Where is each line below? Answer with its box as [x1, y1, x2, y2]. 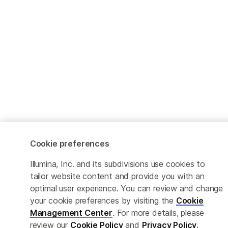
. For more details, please [112, 208, 205, 218]
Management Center [30, 208, 112, 218]
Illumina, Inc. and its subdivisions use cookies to [30, 159, 206, 169]
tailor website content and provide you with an [30, 171, 205, 181]
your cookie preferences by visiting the [30, 195, 176, 206]
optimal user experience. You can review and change [30, 183, 223, 193]
